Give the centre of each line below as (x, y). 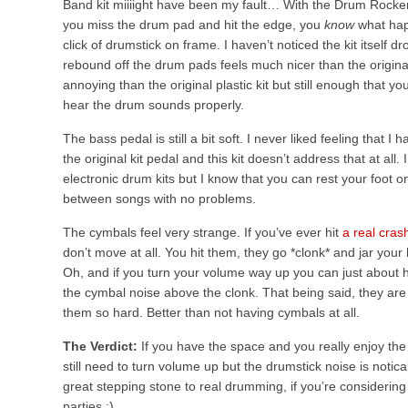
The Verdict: (100, 346)
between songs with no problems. (159, 199)
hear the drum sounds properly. (153, 105)
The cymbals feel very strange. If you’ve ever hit (203, 232)
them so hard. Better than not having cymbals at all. (211, 312)
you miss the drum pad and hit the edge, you (194, 25)
